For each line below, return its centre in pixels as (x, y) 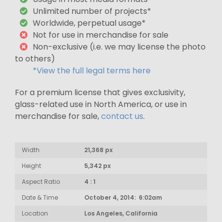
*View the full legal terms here (92, 70)
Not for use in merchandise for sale (101, 35)
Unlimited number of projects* (92, 11)
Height (31, 166)
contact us (122, 116)
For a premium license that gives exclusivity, (100, 92)
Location (35, 213)
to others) (35, 58)
